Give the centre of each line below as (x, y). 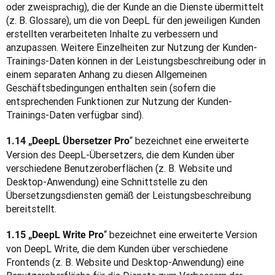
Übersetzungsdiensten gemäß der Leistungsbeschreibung (129, 195)
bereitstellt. (31, 209)
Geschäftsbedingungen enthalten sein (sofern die (111, 88)
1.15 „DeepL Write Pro (55, 235)
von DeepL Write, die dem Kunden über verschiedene (117, 249)
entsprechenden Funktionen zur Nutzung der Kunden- (119, 101)
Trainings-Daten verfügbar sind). (75, 115)
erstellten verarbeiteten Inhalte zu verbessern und (112, 34)
